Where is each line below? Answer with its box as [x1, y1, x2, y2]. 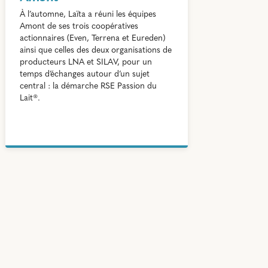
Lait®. [19, 93, 40, 103]
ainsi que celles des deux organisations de [19, 45, 172, 55]
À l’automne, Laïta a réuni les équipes [19, 10, 156, 19]
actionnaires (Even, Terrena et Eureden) [19, 33, 166, 43]
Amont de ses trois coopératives [19, 22, 138, 31]
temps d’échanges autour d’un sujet [19, 69, 150, 79]
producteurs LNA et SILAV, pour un [19, 57, 152, 67]
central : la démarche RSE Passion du [19, 81, 157, 91]
